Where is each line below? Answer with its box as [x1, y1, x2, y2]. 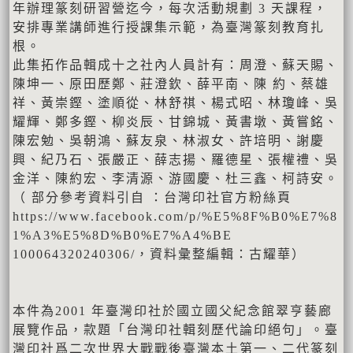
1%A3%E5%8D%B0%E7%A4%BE [13, 228, 232, 242]
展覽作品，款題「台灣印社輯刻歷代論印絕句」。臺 [13, 322, 339, 336]
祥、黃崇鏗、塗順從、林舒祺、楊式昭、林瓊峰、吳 [13, 95, 339, 110]
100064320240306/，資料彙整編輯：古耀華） [13, 247, 306, 261]
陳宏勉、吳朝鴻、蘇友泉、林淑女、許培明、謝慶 [13, 133, 325, 147]
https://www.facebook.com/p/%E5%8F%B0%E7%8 [13, 209, 338, 223]
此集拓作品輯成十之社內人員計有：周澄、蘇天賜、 [13, 58, 339, 72]
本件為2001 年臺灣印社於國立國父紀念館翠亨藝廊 [13, 303, 333, 318]
